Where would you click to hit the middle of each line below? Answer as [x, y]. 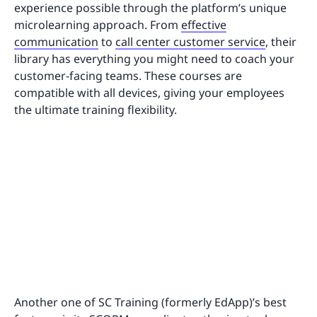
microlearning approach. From [98, 24]
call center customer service [190, 41]
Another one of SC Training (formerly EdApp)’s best [150, 302]
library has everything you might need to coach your [154, 58]
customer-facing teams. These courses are [128, 75]
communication [56, 41]
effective [204, 24]
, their [281, 41]
